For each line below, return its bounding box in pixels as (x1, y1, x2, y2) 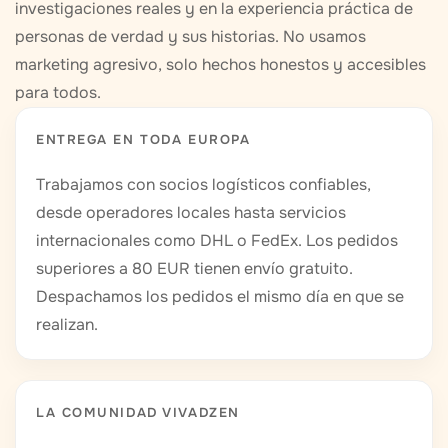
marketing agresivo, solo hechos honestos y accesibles (15, 54, 426, 76)
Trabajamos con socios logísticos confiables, (36, 174, 371, 196)
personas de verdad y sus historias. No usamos (15, 26, 366, 48)
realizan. (36, 314, 98, 336)
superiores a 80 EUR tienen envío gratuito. (36, 258, 353, 280)
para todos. (15, 82, 101, 104)
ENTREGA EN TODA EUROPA (36, 131, 251, 149)
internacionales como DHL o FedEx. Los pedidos (36, 230, 398, 252)
